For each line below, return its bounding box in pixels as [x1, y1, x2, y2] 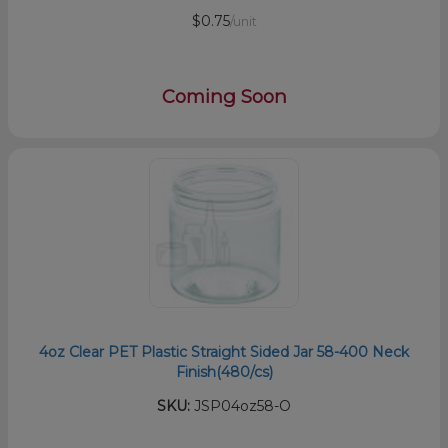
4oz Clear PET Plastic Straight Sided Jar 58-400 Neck [39, 342, 409, 361]
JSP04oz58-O [190, 396, 291, 415]
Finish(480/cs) [175, 362, 273, 381]
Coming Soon [161, 84, 287, 108]
